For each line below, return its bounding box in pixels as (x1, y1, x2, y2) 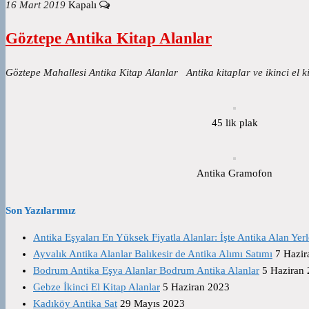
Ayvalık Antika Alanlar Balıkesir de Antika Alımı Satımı (33, 248, 272, 259)
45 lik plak (211, 117, 258, 128)
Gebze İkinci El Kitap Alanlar (33, 281, 160, 292)
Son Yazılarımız (6, 204, 76, 216)
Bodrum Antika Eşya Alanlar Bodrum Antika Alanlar (33, 264, 259, 276)
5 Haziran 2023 (163, 281, 230, 292)
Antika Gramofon (197, 167, 272, 179)
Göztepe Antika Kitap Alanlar (6, 29, 212, 47)
